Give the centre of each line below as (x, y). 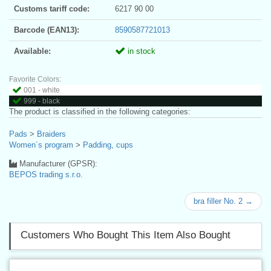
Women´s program (41, 145)
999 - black (42, 101)
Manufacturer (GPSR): (57, 163)
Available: (32, 51)
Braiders (51, 134)
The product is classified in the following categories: (100, 111)
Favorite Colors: (35, 79)
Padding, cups (108, 145)
